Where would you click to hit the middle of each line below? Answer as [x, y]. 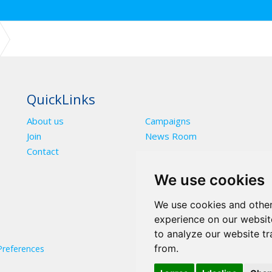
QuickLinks [61, 99]
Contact [43, 151]
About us [45, 121]
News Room [171, 136]
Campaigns [168, 121]
